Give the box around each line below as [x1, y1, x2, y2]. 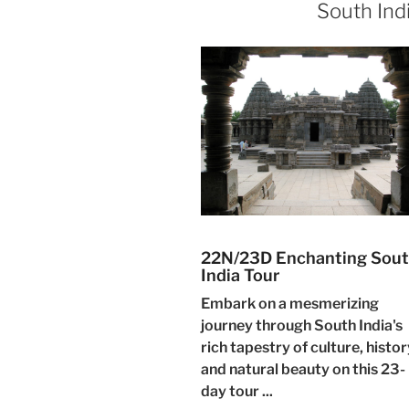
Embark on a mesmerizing [201, 295, 379, 313]
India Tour [201, 266, 279, 286]
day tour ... [201, 383, 273, 401]
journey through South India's [201, 317, 403, 335]
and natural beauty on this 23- [201, 361, 405, 379]
